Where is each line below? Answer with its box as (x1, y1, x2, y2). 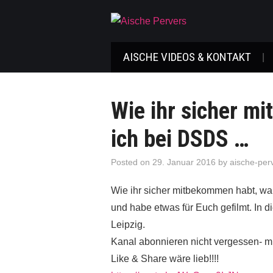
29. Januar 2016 (152, 157, 216, 167)
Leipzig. (111, 219, 145, 230)
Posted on (111, 157, 152, 167)
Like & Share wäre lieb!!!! (111, 253, 219, 264)
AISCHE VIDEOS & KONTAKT (123, 49, 251, 64)
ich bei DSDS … (111, 124, 249, 152)
